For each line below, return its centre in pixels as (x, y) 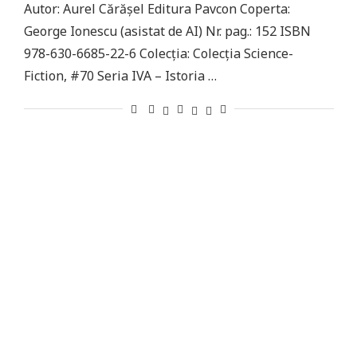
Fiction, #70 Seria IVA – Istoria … (120, 76)
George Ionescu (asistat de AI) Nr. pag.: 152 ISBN (167, 31)
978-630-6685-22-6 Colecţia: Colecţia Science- (158, 53)
